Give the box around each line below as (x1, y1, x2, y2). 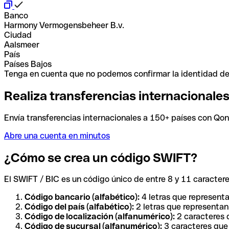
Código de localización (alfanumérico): (25, 212, 175, 222)
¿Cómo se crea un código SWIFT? (4, 150, 197, 165)
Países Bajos (4, 59, 52, 69)
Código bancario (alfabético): (25, 192, 140, 202)
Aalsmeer (4, 39, 39, 50)
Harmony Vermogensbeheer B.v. (4, 20, 124, 30)
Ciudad (4, 30, 32, 40)
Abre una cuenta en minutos (4, 130, 110, 141)
